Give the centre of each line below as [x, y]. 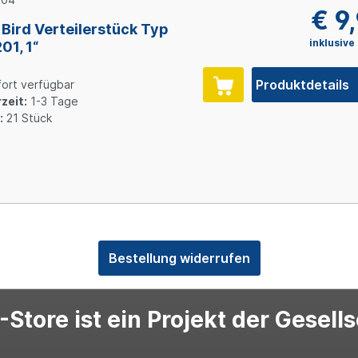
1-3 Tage [52, 101]
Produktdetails [304, 84]
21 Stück [27, 117]
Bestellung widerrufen [179, 258]
